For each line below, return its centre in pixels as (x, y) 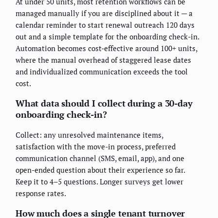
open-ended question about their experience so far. (100, 170)
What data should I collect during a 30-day (104, 103)
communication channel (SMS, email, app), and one (100, 158)
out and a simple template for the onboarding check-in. (107, 37)
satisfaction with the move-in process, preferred (96, 147)
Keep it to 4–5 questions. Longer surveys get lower (100, 182)
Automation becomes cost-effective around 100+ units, (106, 48)
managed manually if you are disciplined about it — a (104, 13)
